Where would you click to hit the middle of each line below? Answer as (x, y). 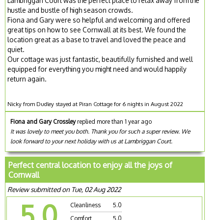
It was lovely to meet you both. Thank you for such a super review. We (100, 132)
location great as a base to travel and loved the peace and (97, 40)
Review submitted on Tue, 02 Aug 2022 (64, 190)
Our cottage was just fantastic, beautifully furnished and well (100, 59)
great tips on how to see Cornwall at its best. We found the (97, 30)
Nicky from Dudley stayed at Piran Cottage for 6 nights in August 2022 (96, 104)
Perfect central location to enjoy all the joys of (91, 165)
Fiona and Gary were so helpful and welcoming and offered (99, 20)
